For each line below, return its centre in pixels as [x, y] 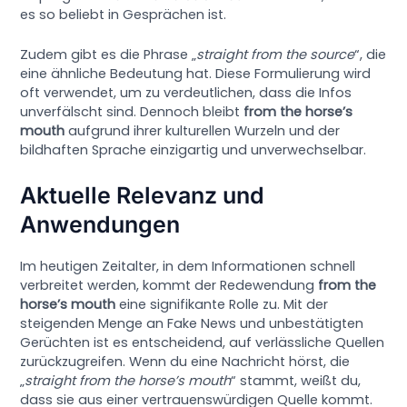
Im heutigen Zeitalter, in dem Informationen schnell [188, 267]
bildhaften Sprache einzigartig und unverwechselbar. [194, 149]
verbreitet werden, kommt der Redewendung [169, 286]
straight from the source [276, 54]
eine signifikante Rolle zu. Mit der [222, 305]
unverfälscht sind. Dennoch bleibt [132, 111]
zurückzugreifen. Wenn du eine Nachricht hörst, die [185, 362]
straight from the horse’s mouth [128, 381]
